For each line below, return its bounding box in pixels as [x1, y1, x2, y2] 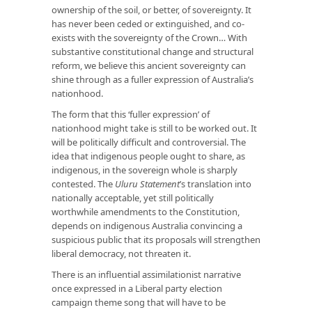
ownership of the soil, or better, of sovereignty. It [52, 3, 251, 16]
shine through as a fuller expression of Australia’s [52, 72, 253, 86]
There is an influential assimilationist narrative [52, 267, 241, 281]
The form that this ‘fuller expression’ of [52, 107, 210, 120]
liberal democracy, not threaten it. [52, 247, 191, 260]
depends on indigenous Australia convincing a [52, 219, 242, 232]
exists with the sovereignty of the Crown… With [52, 31, 247, 44]
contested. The [52, 177, 113, 190]
